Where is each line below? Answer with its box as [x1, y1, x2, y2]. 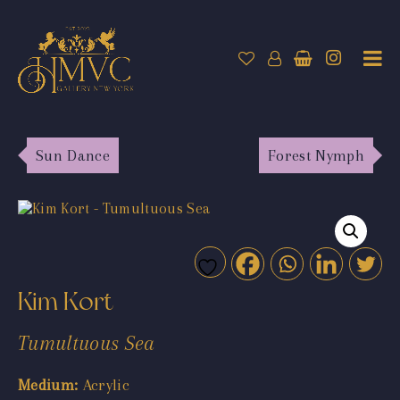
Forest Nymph [267, 146, 364, 164]
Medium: [18, 375, 79, 394]
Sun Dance [36, 146, 111, 164]
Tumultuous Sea [18, 330, 155, 354]
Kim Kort [18, 285, 114, 317]
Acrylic [78, 375, 130, 394]
